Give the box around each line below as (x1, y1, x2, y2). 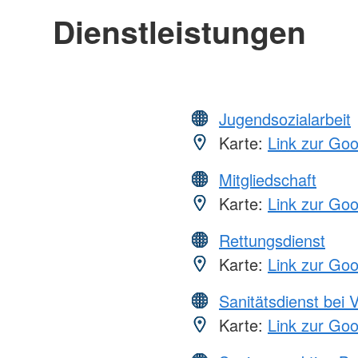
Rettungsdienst (219, 228, 325, 252)
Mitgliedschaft (219, 167, 316, 191)
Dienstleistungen (52, 8, 306, 54)
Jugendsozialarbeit (219, 106, 351, 130)
